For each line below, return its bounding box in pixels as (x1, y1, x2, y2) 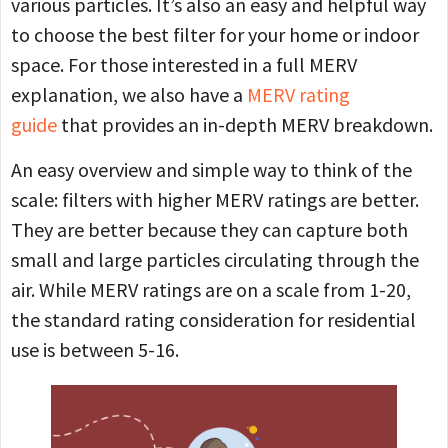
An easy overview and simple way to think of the (11, 156, 412, 182)
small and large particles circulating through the (11, 246, 419, 272)
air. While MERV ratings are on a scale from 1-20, (11, 276, 411, 302)
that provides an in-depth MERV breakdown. (57, 112, 437, 138)
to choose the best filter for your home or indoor (11, 22, 419, 48)
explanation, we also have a (11, 82, 247, 108)
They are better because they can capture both (11, 216, 408, 242)
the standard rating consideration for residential (11, 306, 416, 332)
